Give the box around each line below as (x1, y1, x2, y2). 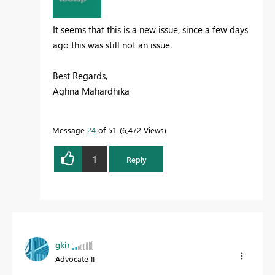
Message (52, 125, 87, 136)
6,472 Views (122, 125, 164, 136)
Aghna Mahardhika (53, 85, 130, 98)
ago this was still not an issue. (53, 39, 172, 52)
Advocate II (55, 253, 95, 264)
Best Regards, (53, 69, 107, 82)
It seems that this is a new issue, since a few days (53, 23, 248, 36)
